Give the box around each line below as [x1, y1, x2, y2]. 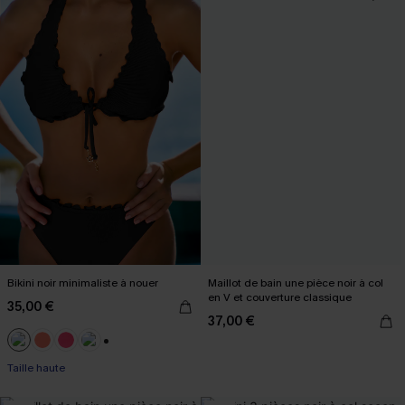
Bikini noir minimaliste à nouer [7, 276, 158, 290]
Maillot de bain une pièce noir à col [208, 276, 383, 290]
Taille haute [7, 361, 65, 375]
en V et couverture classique [208, 290, 352, 305]
